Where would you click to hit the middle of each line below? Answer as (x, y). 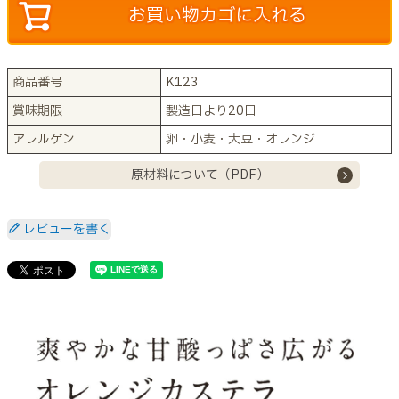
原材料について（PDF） (199, 175)
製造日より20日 (211, 111)
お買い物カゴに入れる (217, 16)
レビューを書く (67, 230)
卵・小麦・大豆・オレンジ (240, 140)
